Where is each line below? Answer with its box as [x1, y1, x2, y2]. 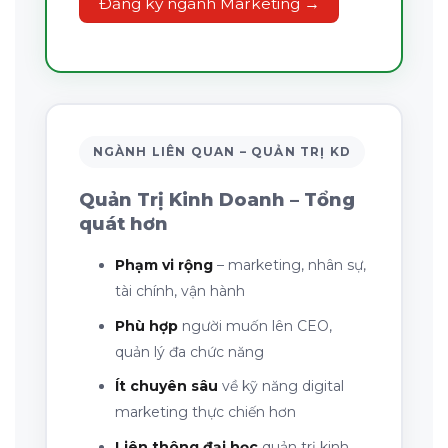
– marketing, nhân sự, [212, 256, 366, 275]
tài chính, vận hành [114, 282, 245, 301]
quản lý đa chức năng [114, 342, 264, 361]
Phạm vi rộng [114, 256, 213, 275]
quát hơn [78, 213, 168, 236]
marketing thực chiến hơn [114, 403, 296, 422]
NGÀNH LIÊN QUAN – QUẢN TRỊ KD [92, 144, 352, 160]
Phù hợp [114, 316, 178, 335]
